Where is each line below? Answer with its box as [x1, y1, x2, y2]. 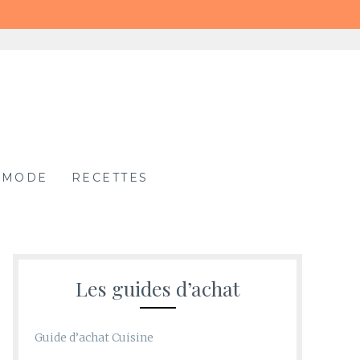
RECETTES [71, 170, 149, 186]
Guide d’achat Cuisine [35, 330, 153, 346]
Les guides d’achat [75, 275, 240, 302]
